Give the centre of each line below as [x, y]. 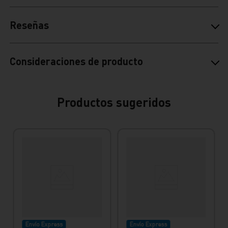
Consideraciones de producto [77, 61]
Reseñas [30, 25]
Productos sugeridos [114, 102]
